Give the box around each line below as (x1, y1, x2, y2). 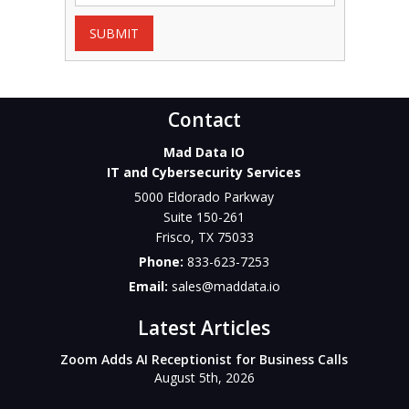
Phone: (139, 253, 188, 270)
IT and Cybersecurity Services (107, 163, 302, 181)
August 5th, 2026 (153, 369, 255, 386)
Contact (167, 107, 241, 132)
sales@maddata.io (171, 278, 280, 295)
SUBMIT (89, 25, 139, 42)
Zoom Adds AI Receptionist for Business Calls (60, 351, 349, 368)
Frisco (154, 228, 191, 246)
